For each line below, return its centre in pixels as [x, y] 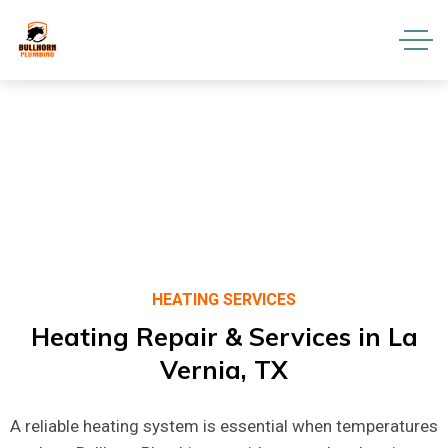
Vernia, [203, 370]
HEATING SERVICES [224, 299]
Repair [176, 336]
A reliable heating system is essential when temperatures [224, 426]
